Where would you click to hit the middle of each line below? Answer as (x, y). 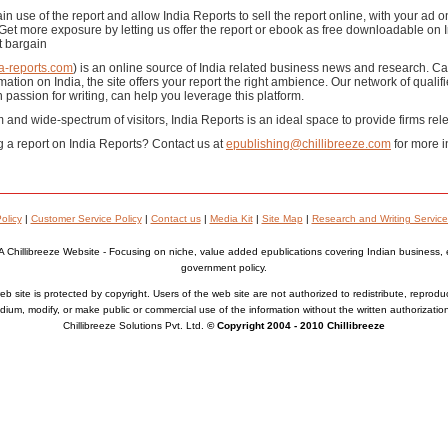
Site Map (282, 218)
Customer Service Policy (86, 218)
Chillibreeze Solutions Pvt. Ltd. (135, 325)
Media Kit (231, 218)
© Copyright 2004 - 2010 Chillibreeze (296, 325)
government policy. (224, 267)
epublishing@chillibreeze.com (308, 143)
